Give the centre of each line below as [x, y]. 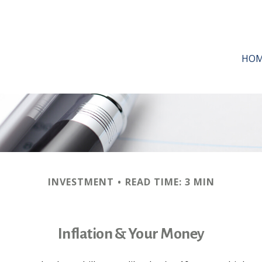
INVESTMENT [81, 182]
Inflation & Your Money [131, 234]
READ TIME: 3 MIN [170, 182]
